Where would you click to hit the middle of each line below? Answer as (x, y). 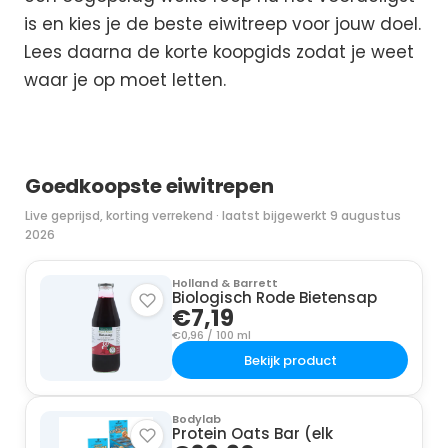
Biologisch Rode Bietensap (274, 298)
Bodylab (196, 418)
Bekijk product (290, 360)
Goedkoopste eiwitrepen (149, 186)
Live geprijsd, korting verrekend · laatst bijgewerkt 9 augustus (213, 215)
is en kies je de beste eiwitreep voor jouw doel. (222, 24)
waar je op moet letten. (125, 80)
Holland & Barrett (225, 283)
